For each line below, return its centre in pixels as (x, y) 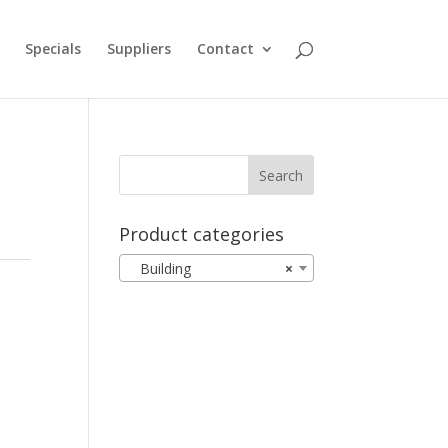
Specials (52, 48)
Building (160, 269)
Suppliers (138, 48)
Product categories (202, 234)
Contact (225, 48)
